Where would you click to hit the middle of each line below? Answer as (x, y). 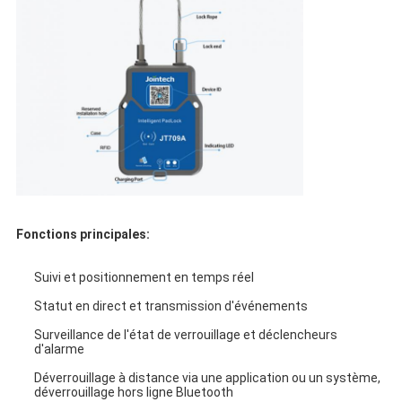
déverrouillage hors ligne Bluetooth (133, 393)
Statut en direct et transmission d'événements (170, 306)
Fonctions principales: (83, 235)
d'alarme (59, 350)
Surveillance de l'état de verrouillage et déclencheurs (185, 335)
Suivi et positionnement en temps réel (144, 278)
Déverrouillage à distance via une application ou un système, (207, 378)
